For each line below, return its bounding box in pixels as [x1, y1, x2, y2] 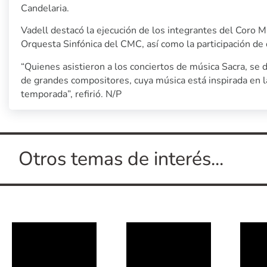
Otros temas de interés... [18, 145, 223, 172]
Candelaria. [21, 1, 69, 15]
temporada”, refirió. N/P [21, 87, 122, 101]
